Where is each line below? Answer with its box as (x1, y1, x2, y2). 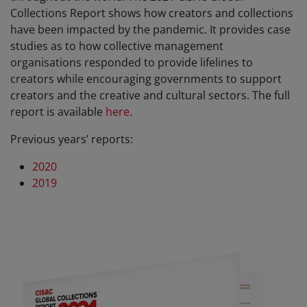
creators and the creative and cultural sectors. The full (10, 88, 290, 103)
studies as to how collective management (10, 38, 223, 53)
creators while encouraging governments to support (10, 71, 282, 86)
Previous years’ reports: (10, 132, 133, 147)
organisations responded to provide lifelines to (10, 55, 253, 70)
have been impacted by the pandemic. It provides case (10, 22, 291, 37)
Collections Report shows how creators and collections (10, 5, 293, 21)
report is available (10, 104, 106, 119)
